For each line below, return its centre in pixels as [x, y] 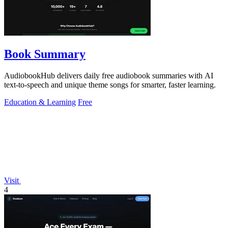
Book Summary [45, 54]
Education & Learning [40, 102]
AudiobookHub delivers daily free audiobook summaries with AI [109, 76]
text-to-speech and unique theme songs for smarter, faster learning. [110, 85]
